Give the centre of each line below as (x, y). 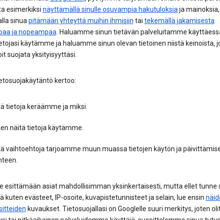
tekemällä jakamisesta (179, 21)
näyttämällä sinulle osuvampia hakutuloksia (110, 10)
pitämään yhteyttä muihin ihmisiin (81, 21)
